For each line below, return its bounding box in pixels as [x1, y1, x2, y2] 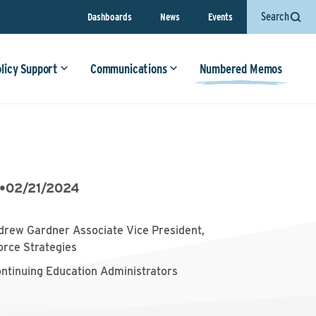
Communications [90, 61, 167, 76]
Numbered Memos [199, 61, 282, 76]
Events [208, 11, 233, 23]
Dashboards [87, 11, 132, 23]
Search [261, 10, 289, 23]
